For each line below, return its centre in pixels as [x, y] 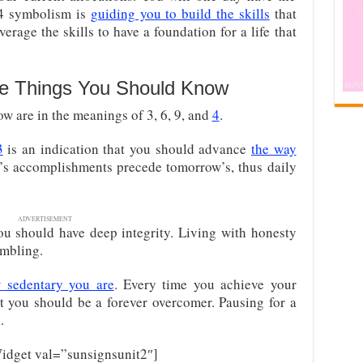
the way [273, 149]
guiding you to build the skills [180, 13]
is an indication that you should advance [127, 149]
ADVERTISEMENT [45, 219]
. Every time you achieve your [205, 284]
